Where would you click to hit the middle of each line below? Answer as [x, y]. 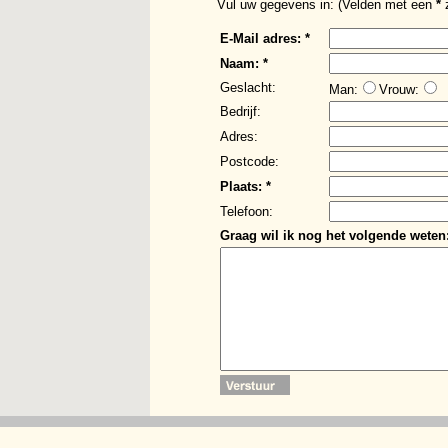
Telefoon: [246, 212]
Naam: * [244, 64]
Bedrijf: [240, 112]
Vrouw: [399, 90]
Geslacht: [248, 88]
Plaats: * [245, 187]
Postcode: [249, 162]
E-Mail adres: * [265, 39]
